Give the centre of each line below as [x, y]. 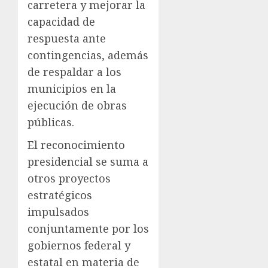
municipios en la [72, 89]
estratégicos [60, 195]
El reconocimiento [76, 145]
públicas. [52, 122]
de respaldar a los [74, 72]
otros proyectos [69, 179]
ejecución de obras [77, 106]
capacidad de [61, 22]
